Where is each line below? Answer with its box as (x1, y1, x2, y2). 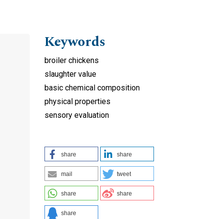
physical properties (44, 96, 110, 106)
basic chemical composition (44, 83, 140, 92)
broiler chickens (44, 55, 99, 65)
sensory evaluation (44, 110, 109, 120)
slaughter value (44, 69, 96, 79)
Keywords (44, 31, 106, 52)
